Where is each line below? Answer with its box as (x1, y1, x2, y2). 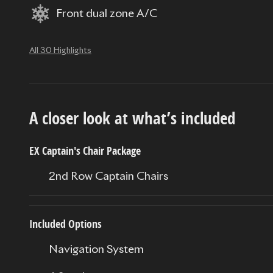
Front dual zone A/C (56, 8, 157, 19)
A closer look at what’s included (29, 107, 235, 130)
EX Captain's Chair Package (29, 143, 141, 159)
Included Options (29, 216, 102, 232)
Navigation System (49, 244, 144, 256)
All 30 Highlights (29, 46, 91, 55)
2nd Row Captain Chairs (49, 171, 168, 183)
